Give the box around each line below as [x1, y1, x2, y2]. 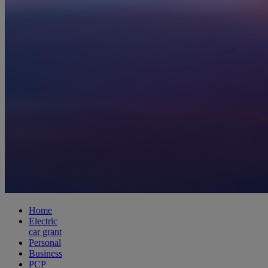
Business [29, 248, 62, 258]
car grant [29, 226, 62, 237]
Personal [29, 237, 61, 248]
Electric [29, 215, 57, 226]
